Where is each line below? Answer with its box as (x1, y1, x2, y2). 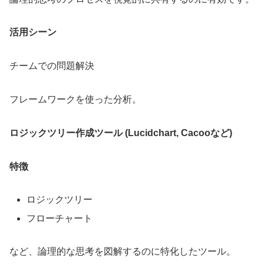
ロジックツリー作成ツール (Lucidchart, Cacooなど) (9, 127, 232, 138)
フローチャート (27, 213, 93, 223)
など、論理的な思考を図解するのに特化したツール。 (9, 246, 236, 257)
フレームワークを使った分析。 (9, 94, 141, 104)
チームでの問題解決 (9, 61, 94, 71)
